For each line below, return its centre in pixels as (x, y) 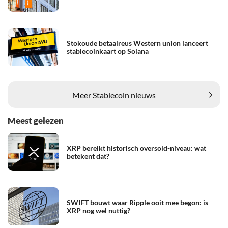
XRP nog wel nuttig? (98, 210)
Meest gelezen (36, 121)
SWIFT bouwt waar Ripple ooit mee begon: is (137, 202)
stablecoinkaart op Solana (108, 51)
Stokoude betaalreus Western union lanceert (137, 43)
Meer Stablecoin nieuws (114, 95)
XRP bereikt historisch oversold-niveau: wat (136, 148)
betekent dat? (88, 156)
